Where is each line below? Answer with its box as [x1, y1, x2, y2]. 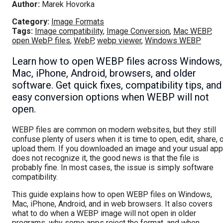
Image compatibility [35, 26, 103, 36]
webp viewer [97, 36, 141, 46]
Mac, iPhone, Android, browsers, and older [12, 67, 196, 80]
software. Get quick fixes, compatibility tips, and [12, 79, 222, 92]
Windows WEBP [145, 36, 201, 46]
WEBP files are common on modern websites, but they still [12, 125, 216, 135]
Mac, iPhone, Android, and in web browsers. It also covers [12, 199, 213, 209]
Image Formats [51, 17, 104, 27]
